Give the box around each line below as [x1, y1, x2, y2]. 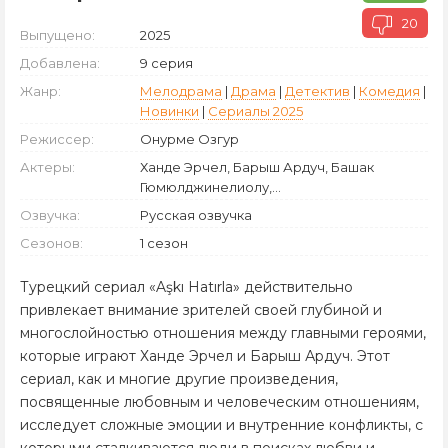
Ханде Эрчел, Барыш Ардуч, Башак [140, 159, 374, 175]
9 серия [140, 55, 193, 71]
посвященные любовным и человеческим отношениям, [20, 393, 419, 411]
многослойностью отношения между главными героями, [20, 324, 426, 342]
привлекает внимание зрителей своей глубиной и [20, 301, 382, 319]
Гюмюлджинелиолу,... [140, 179, 281, 195]
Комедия [359, 83, 420, 99]
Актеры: [20, 159, 75, 175]
